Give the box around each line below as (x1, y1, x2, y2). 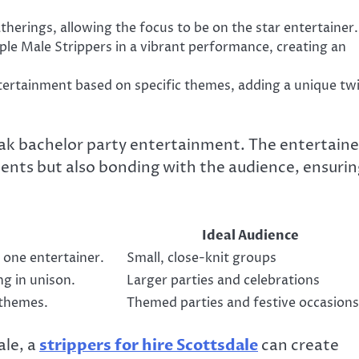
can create (258, 335, 339, 357)
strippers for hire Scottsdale (39, 335, 258, 357)
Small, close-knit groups (127, 249, 276, 268)
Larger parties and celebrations (127, 272, 320, 290)
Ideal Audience (202, 227, 299, 245)
